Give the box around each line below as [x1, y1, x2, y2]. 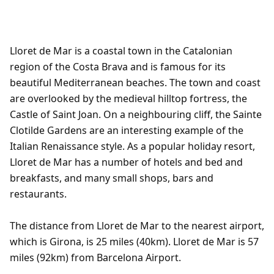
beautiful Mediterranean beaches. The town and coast [10, 76, 261, 89]
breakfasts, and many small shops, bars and [10, 171, 213, 185]
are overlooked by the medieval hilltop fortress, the [10, 92, 247, 105]
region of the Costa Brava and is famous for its [10, 60, 226, 73]
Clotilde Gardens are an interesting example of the [10, 124, 243, 137]
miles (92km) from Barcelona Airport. [10, 251, 181, 264]
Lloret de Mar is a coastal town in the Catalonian [10, 44, 232, 57]
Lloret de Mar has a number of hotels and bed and [10, 155, 243, 169]
